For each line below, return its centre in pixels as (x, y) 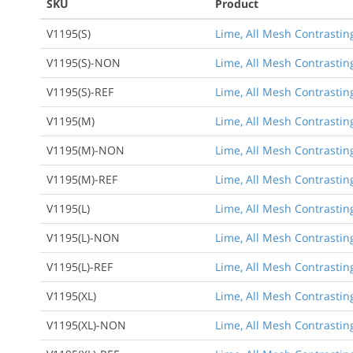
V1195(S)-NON (84, 62)
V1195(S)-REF (80, 91)
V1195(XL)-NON (86, 325)
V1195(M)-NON (85, 150)
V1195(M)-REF (82, 179)
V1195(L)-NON (83, 237)
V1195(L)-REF (80, 266)
